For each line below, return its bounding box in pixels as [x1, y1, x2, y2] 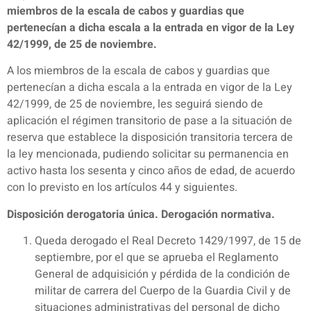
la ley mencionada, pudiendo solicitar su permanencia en [7, 146, 289, 163]
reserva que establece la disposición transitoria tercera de [7, 129, 293, 146]
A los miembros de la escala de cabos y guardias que [7, 62, 270, 80]
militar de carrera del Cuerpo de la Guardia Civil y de [35, 282, 291, 299]
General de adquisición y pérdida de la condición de [35, 265, 290, 283]
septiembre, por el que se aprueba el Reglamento [35, 249, 278, 266]
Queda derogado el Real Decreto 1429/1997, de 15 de [35, 232, 301, 249]
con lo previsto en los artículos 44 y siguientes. [7, 179, 237, 196]
